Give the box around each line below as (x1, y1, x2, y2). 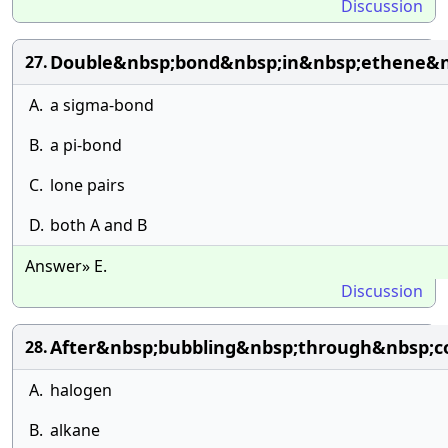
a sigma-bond (50, 94, 154, 116)
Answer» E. (25, 255, 107, 277)
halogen (50, 379, 112, 401)
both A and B (50, 214, 147, 236)
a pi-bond (50, 134, 122, 156)
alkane (50, 419, 100, 441)
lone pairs (50, 174, 125, 196)
